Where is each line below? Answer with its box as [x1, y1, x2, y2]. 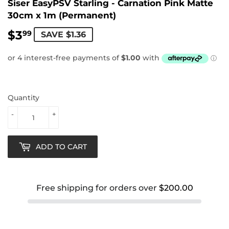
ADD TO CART [36, 142, 87, 151]
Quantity [8, 93, 39, 102]
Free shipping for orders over [36, 183, 159, 193]
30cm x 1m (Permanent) [8, 9, 116, 20]
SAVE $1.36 [41, 29, 86, 39]
